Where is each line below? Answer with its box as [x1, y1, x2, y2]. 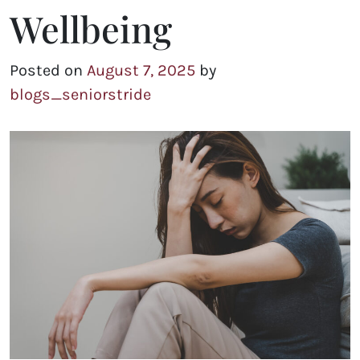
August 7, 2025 [87, 61, 195, 80]
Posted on [10, 61, 87, 80]
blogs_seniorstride [10, 85, 151, 104]
